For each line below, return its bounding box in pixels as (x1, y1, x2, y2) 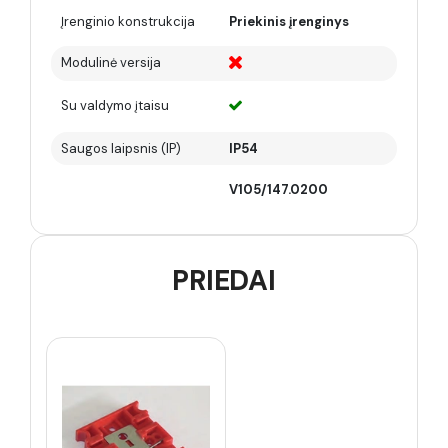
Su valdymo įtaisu (61, 97, 169, 114)
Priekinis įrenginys (229, 13, 349, 30)
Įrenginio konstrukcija (61, 13, 195, 30)
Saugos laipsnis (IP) (61, 140, 181, 157)
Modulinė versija (61, 54, 161, 71)
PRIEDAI (171, 262, 277, 299)
